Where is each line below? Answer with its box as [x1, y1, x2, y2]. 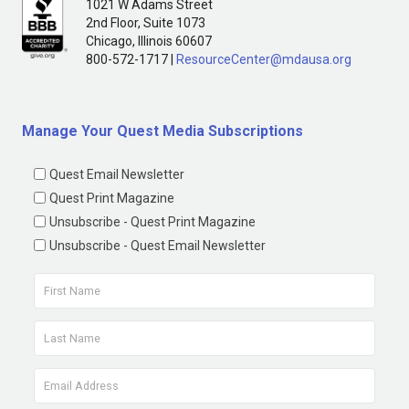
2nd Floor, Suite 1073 [86, 15, 205, 30]
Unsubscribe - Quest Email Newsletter [49, 237, 266, 253]
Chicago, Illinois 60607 [86, 33, 212, 48]
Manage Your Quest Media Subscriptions [22, 121, 303, 140]
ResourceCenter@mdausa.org [176, 51, 351, 67]
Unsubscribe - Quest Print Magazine [49, 214, 256, 229]
